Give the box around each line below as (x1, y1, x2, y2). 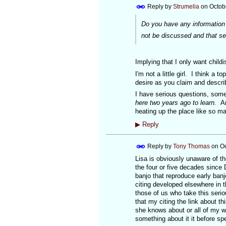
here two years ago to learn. (135, 99, 220, 107)
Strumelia (173, 3, 199, 10)
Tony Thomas (173, 142, 210, 150)
